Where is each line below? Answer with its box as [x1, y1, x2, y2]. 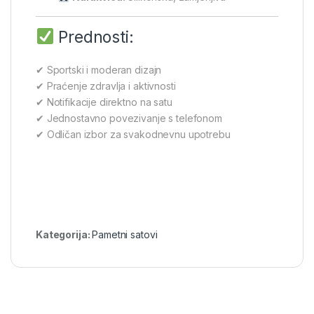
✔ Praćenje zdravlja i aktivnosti [36, 79, 176, 92]
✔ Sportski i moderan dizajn [36, 63, 162, 76]
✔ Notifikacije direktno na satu [36, 95, 172, 108]
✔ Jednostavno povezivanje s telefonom [36, 111, 222, 124]
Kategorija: [36, 228, 93, 240]
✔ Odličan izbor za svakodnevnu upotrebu [36, 128, 231, 140]
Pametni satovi [92, 228, 158, 240]
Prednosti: [54, 27, 134, 47]
